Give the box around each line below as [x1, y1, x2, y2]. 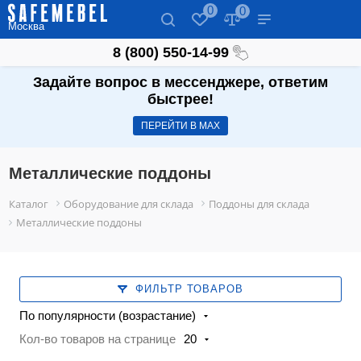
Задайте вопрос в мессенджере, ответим [33, 74, 328, 91]
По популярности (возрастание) [19, 309, 197, 323]
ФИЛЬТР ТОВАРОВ [135, 283, 243, 296]
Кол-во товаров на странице [19, 332, 176, 346]
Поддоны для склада [209, 197, 310, 212]
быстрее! [147, 91, 214, 108]
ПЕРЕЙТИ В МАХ [141, 120, 220, 132]
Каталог [9, 197, 49, 212]
